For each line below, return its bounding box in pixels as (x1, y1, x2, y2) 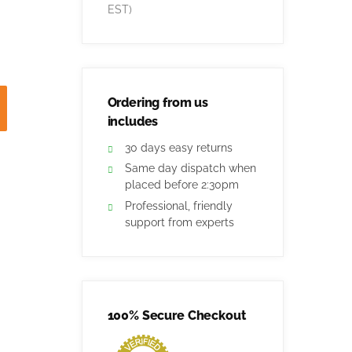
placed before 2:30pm (124, 178, 239, 192)
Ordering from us (107, 95, 209, 111)
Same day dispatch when (124, 162, 256, 175)
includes (107, 114, 159, 130)
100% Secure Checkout (107, 307, 246, 323)
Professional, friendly (124, 199, 233, 212)
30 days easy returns (124, 141, 233, 154)
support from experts (124, 215, 234, 229)
